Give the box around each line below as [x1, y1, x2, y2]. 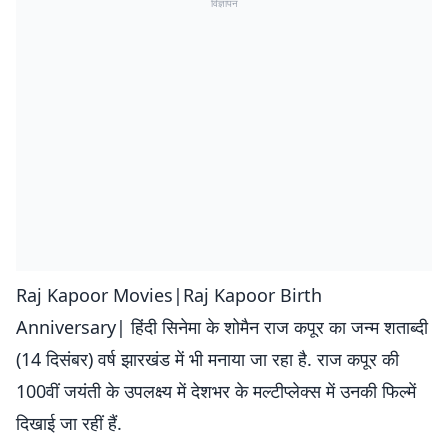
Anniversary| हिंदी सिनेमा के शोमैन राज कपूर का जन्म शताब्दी [16, 315, 428, 339]
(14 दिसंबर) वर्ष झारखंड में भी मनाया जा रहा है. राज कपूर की [16, 347, 399, 371]
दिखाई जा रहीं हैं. [16, 411, 122, 435]
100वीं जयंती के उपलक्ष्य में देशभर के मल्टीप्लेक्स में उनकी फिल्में [16, 379, 416, 403]
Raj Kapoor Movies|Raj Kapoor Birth [16, 283, 322, 307]
